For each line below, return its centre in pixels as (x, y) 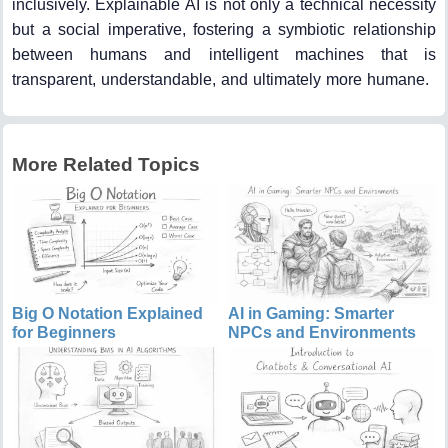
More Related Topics (106, 164)
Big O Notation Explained (107, 313)
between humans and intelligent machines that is (224, 54)
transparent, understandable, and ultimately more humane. (220, 79)
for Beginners (64, 332)
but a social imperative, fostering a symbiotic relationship (224, 29)
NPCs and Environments (322, 332)
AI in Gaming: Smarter (311, 313)
